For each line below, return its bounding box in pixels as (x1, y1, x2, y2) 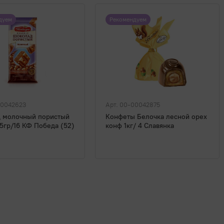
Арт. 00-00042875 (105, 101, 160, 109)
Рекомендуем (109, 16, 146, 23)
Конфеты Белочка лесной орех (105, 112, 207, 121)
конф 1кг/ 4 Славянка (105, 121, 174, 130)
